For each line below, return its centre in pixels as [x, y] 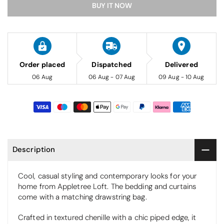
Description [34, 150]
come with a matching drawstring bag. [82, 197]
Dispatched [112, 64]
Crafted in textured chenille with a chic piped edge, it [107, 217]
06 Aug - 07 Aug [112, 77]
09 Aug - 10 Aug [181, 77]
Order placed [42, 64]
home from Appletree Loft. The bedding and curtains [107, 186]
